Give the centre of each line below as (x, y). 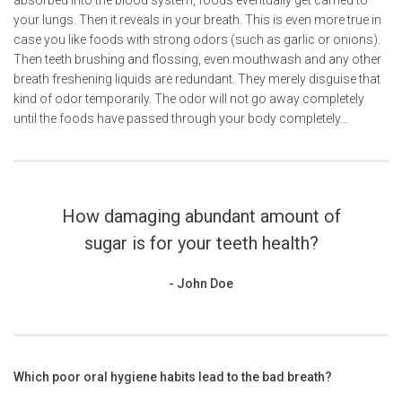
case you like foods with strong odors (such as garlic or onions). (197, 39)
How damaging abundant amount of (201, 216)
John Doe (205, 283)
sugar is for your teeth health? (201, 243)
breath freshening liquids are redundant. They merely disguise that (197, 79)
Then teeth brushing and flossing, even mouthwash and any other (197, 59)
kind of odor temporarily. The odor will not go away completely (189, 98)
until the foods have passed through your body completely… (181, 118)
